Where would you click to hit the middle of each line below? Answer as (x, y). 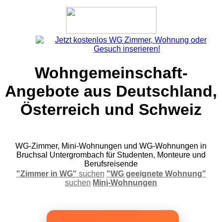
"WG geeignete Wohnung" (156, 173)
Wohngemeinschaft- (111, 73)
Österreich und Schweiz (111, 110)
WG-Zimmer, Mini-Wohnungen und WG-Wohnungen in (111, 146)
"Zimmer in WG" (46, 173)
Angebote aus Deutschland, (111, 91)
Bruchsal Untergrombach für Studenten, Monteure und (111, 155)
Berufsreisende (111, 164)
